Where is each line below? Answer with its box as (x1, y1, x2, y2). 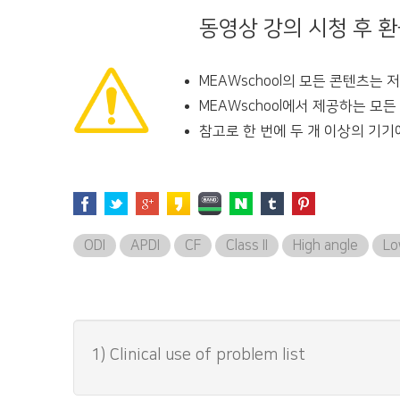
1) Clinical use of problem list (91, 346, 305, 364)
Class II (226, 237, 268, 254)
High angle (293, 237, 358, 254)
